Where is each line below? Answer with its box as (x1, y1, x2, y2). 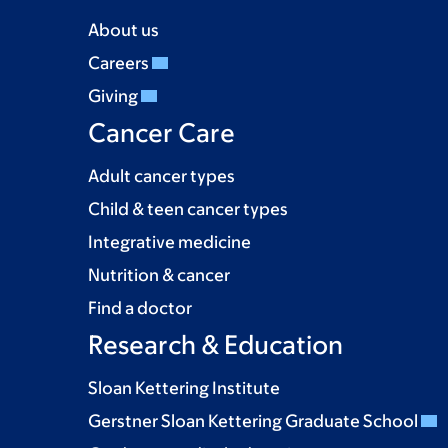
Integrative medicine (88, 232, 251, 252)
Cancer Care (88, 117, 235, 147)
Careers (88, 53, 152, 73)
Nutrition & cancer (88, 265, 230, 285)
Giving (88, 86, 141, 106)
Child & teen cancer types (88, 199, 288, 219)
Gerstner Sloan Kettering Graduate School (88, 411, 421, 431)
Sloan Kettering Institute (88, 378, 280, 398)
